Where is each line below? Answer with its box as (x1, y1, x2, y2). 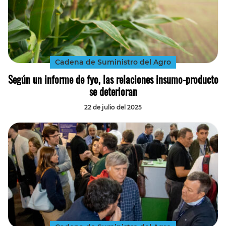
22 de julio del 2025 (84, 103, 142, 111)
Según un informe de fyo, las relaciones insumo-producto (8, 71, 218, 87)
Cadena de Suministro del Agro (55, 57, 171, 67)
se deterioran (89, 83, 137, 99)
